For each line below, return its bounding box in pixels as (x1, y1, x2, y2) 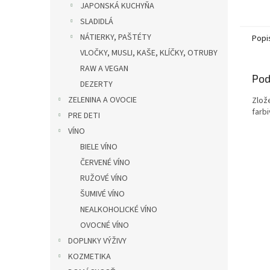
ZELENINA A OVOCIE (68, 94, 137, 106)
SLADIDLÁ (80, 16, 113, 28)
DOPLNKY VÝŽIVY (68, 235, 127, 247)
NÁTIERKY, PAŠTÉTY (80, 31, 151, 43)
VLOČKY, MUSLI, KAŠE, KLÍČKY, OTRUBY (80, 47, 218, 59)
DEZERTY (80, 78, 113, 90)
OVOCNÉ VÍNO (80, 219, 129, 231)
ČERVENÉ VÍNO (80, 157, 130, 169)
